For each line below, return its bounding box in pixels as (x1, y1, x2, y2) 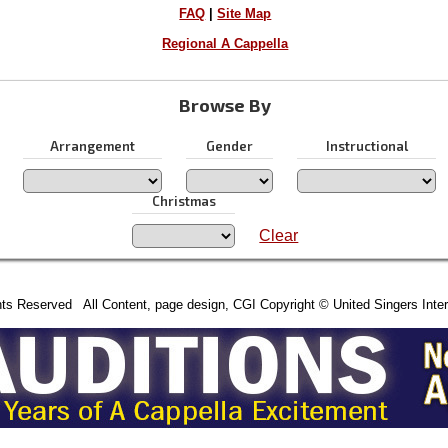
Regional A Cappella (162, 36, 289, 52)
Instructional (325, 137, 408, 154)
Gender (206, 137, 254, 154)
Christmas (151, 192, 216, 209)
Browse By (179, 93, 272, 116)
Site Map (217, 6, 272, 22)
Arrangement (50, 137, 136, 154)
